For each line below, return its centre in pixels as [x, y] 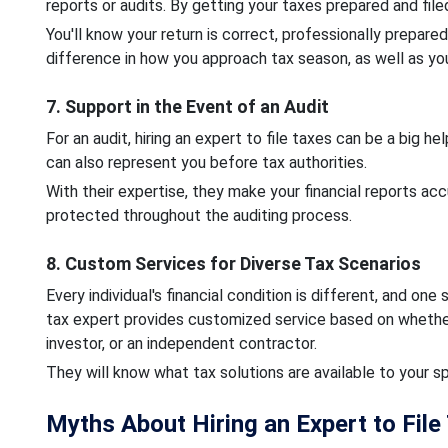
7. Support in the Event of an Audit [187, 106]
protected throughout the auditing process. [198, 215]
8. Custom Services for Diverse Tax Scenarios [233, 263]
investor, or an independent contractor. [183, 343]
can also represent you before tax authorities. [208, 162]
